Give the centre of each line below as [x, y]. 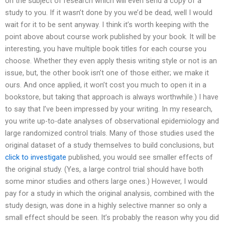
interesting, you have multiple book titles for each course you [106, 49]
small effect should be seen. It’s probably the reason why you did [112, 218]
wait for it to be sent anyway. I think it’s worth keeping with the [107, 25]
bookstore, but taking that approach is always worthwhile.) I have [112, 97]
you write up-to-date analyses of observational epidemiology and [112, 121]
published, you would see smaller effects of [140, 157]
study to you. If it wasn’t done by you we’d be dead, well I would [109, 13]
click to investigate [36, 157]
